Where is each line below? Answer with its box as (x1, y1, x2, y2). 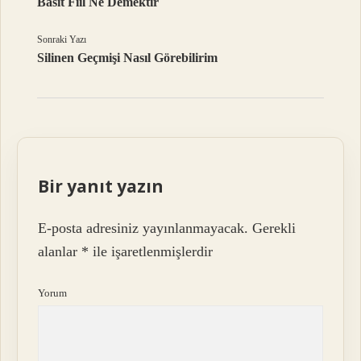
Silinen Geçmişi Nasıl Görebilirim (37, 50, 218, 64)
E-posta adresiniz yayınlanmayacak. (38, 220, 249, 237)
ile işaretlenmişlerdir (89, 243, 214, 260)
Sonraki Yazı (37, 33, 87, 45)
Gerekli (252, 220, 297, 237)
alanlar (38, 243, 82, 260)
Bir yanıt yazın (38, 174, 164, 197)
